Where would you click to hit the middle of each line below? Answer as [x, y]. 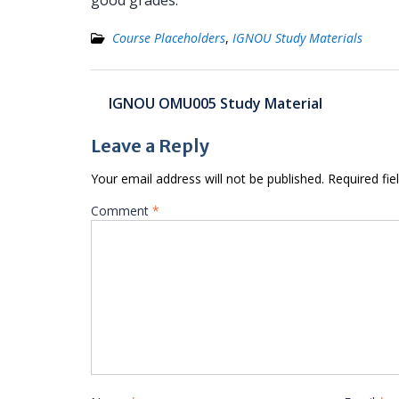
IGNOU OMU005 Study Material [216, 103]
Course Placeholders [169, 38]
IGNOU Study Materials [297, 38]
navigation [137, 112]
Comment [122, 211]
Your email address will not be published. [208, 179]
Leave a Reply [150, 146]
